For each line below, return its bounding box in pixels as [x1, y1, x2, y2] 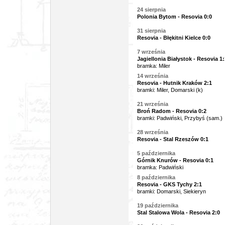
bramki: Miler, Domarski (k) [137, 87, 203, 93]
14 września [137, 73, 168, 79]
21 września [137, 101, 168, 107]
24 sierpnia [137, 7, 166, 13]
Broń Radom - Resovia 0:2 [137, 108, 206, 114]
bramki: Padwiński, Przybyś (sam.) [137, 115, 222, 121]
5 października [137, 150, 175, 156]
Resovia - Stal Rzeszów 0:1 [137, 136, 208, 142]
